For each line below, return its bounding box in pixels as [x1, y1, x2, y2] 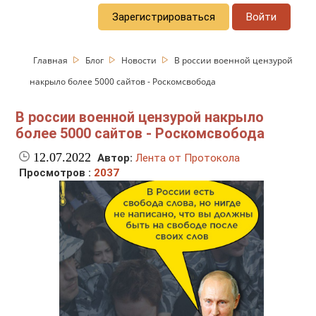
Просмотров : [19, 166, 95, 180]
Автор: [97, 152, 133, 165]
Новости [121, 54, 159, 66]
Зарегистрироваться [112, 10, 216, 23]
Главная [33, 54, 71, 66]
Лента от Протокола [135, 152, 241, 165]
